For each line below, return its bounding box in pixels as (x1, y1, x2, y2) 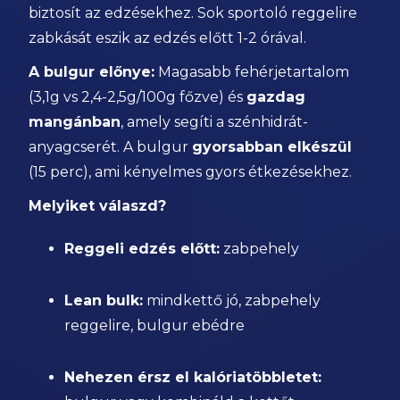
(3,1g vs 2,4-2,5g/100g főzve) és (29, 88, 247, 105)
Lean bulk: (64, 292, 144, 309)
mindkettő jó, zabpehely (143, 292, 321, 309)
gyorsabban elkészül (192, 138, 353, 155)
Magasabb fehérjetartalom (154, 63, 350, 80)
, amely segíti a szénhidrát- (121, 113, 309, 130)
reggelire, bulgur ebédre (64, 317, 246, 334)
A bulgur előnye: (29, 63, 155, 80)
